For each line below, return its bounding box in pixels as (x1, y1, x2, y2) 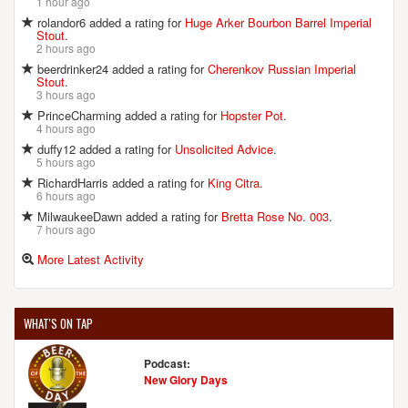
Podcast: (143, 355, 190, 372)
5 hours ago (36, 154, 96, 170)
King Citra (208, 174, 260, 192)
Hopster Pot (220, 107, 283, 125)
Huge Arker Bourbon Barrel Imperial (185, 14, 372, 32)
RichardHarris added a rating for (34, 174, 208, 192)
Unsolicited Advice (175, 140, 273, 158)
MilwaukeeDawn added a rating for (34, 208, 221, 226)
